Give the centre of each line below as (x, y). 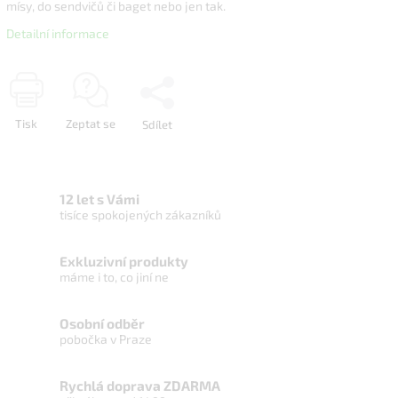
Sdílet (157, 124)
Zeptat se (91, 123)
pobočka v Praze (106, 339)
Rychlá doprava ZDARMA (140, 386)
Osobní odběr (102, 323)
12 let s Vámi (99, 199)
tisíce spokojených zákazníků (140, 215)
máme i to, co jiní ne (114, 277)
